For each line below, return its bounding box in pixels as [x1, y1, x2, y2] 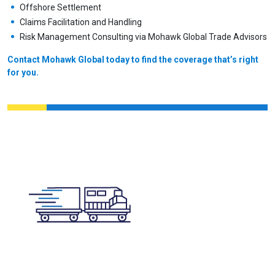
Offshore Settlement [20, 2, 101, 12]
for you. [7, 67, 39, 77]
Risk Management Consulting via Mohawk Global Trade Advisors [20, 31, 267, 42]
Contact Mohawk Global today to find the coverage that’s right [7, 54, 258, 64]
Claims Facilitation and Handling [20, 17, 142, 27]
